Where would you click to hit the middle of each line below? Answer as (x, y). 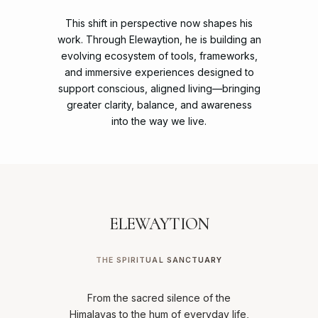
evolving (81, 55)
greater (84, 104)
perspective (149, 23)
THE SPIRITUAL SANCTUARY (159, 260)
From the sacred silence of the (159, 297)
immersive (108, 72)
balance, (157, 104)
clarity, (119, 104)
